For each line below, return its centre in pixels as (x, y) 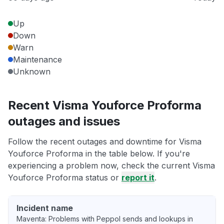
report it (138, 178)
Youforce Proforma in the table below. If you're (99, 154)
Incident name (45, 208)
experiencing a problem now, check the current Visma (111, 166)
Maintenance (37, 60)
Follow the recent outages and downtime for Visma (105, 142)
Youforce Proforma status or (65, 178)
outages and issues (64, 121)
